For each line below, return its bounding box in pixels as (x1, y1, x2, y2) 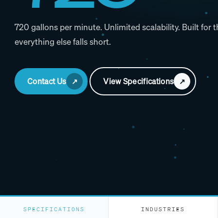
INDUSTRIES (141, 205, 185, 213)
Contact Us (27, 76, 67, 87)
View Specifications (103, 76, 174, 87)
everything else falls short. (15, 36, 111, 47)
